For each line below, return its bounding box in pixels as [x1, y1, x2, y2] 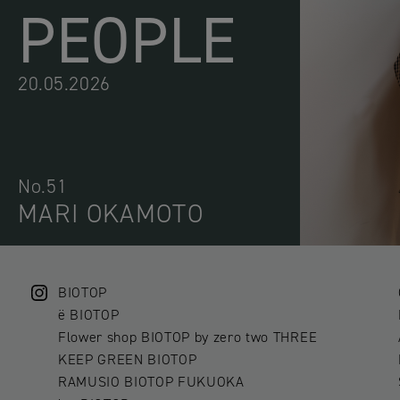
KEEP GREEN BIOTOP [58, 350, 197, 370]
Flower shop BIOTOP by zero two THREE [58, 328, 318, 347]
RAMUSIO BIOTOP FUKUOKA [58, 372, 245, 392]
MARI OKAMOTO [18, 196, 204, 230]
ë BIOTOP [58, 305, 120, 325]
